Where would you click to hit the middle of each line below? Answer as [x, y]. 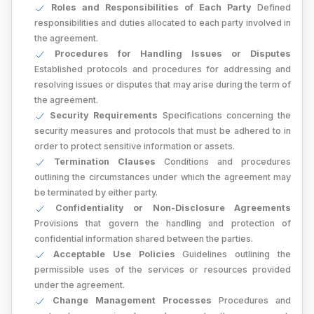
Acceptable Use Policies [114, 254]
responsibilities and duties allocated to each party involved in [163, 23]
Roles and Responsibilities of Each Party [151, 7]
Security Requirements [104, 115]
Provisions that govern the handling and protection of [163, 223]
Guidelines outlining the [233, 254]
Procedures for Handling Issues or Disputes [173, 54]
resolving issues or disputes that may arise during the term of [163, 84]
